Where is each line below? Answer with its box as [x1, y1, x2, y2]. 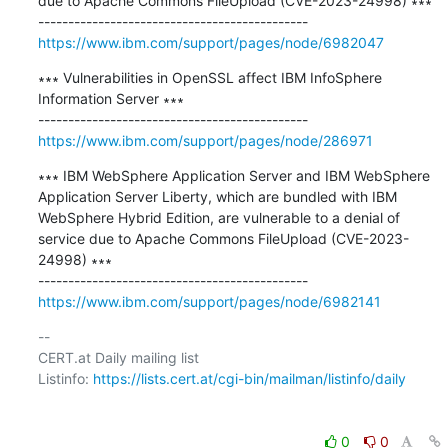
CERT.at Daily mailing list [37, 348, 199, 366]
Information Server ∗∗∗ [37, 89, 184, 107]
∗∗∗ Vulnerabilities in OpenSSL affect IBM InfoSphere [37, 68, 382, 86]
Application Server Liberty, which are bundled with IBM [37, 187, 397, 205]
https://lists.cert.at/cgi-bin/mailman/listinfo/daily [92, 369, 406, 387]
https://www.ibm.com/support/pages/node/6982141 [37, 292, 381, 310]
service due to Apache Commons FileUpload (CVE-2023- [37, 229, 409, 247]
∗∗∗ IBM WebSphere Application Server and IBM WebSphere [37, 166, 430, 184]
